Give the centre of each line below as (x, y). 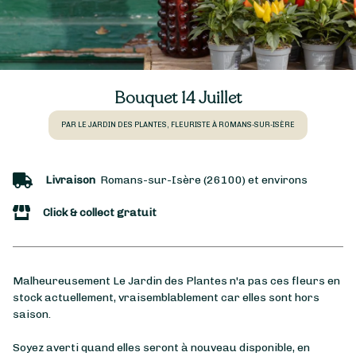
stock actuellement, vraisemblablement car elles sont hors (166, 298)
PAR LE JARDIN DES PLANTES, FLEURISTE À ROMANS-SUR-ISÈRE (178, 125)
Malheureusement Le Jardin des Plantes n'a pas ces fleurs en (176, 281)
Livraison (70, 180)
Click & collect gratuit (100, 213)
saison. (32, 315)
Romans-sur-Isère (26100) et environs (201, 180)
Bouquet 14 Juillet (178, 98)
